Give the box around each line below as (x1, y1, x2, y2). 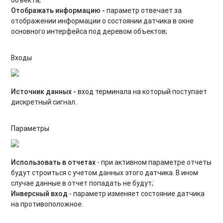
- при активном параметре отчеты (97, 157, 212, 167)
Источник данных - (11, 87, 78, 96)
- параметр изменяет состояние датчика (68, 189, 205, 198)
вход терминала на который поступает (78, 87, 208, 96)
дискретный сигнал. (11, 97, 77, 107)
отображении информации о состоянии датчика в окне (11, 16, 194, 25)
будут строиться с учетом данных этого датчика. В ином (11, 168, 199, 177)
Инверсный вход (11, 189, 68, 198)
